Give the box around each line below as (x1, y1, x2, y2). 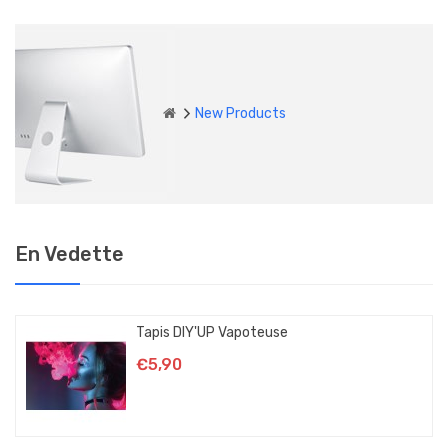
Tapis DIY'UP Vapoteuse (136, 323, 288, 341)
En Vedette (15, 241, 124, 266)
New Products (194, 104, 286, 122)
